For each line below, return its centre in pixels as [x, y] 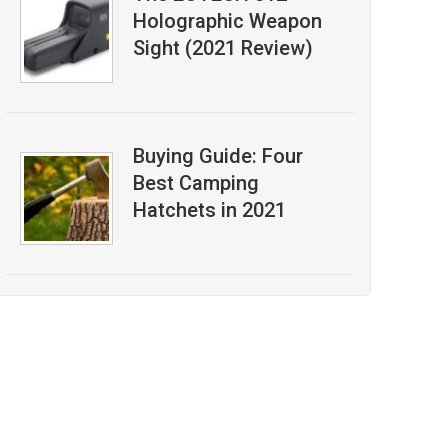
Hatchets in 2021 [209, 210]
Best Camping [195, 183]
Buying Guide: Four [217, 156]
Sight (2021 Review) [222, 48]
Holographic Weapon [227, 21]
